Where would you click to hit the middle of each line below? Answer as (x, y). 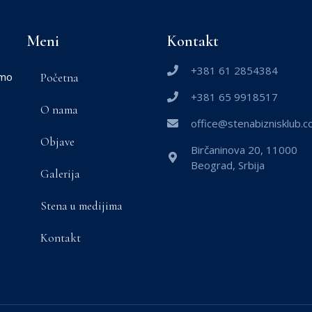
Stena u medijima (81, 206)
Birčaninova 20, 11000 (244, 150)
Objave (57, 142)
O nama (59, 110)
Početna (59, 78)
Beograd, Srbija (227, 165)
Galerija (60, 174)
